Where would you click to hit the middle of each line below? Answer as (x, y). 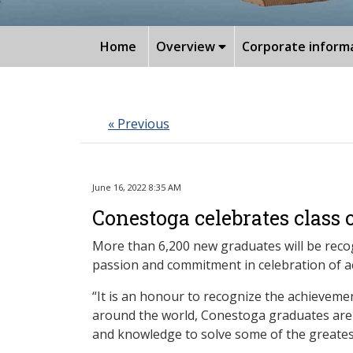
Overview (187, 46)
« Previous (139, 123)
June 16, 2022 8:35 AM (137, 187)
